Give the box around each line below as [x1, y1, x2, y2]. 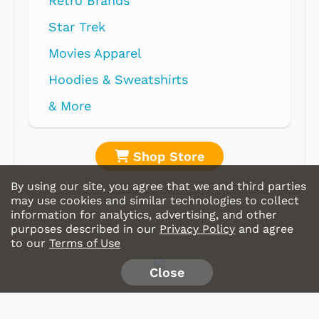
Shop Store [129, 149, 204, 164]
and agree [235, 222, 293, 236]
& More [48, 98, 91, 114]
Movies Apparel [48, 46, 142, 61]
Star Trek [48, 19, 105, 35]
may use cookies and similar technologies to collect [11, 194, 299, 207]
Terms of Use [49, 236, 120, 250]
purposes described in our [11, 222, 159, 236]
